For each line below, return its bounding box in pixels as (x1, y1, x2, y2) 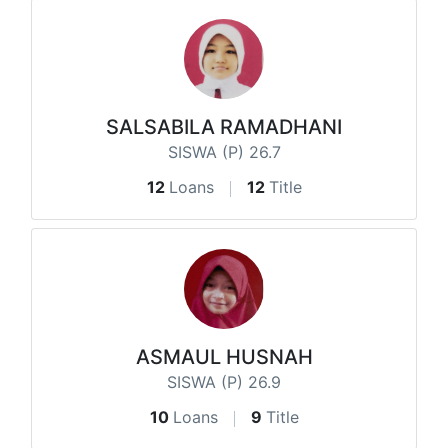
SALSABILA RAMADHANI (106, 115, 342, 140)
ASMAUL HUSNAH (135, 345, 313, 370)
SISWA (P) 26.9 (167, 372, 281, 393)
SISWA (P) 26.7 (167, 142, 281, 163)
